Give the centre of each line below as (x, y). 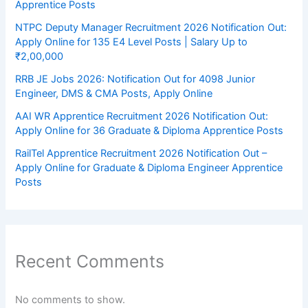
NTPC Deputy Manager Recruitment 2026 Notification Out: (151, 27)
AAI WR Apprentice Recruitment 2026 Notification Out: (142, 116)
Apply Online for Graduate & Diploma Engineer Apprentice (149, 167)
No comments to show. (70, 300)
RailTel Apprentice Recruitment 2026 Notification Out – (141, 153)
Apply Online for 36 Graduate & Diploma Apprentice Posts (150, 130)
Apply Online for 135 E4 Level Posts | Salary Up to (132, 42)
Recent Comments (90, 261)
